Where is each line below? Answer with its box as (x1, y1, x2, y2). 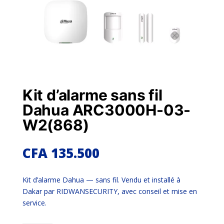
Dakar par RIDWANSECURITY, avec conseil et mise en (22, 186, 197, 196)
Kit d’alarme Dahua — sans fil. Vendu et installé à (22, 175, 180, 185)
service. (22, 198, 46, 208)
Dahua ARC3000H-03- (22, 101, 191, 119)
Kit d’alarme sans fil (22, 86, 162, 104)
